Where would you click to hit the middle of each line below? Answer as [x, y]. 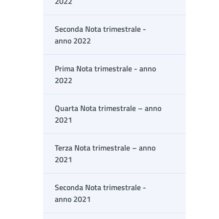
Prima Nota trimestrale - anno [105, 68]
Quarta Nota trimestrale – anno [108, 108]
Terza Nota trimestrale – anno [105, 148]
